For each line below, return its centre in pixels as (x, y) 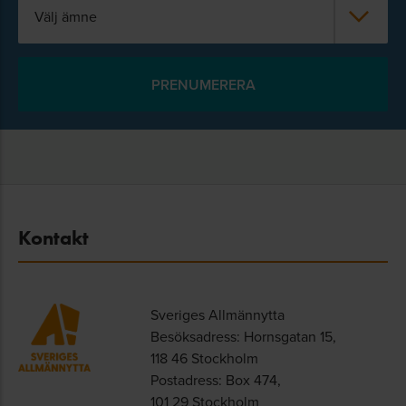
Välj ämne (66, 16)
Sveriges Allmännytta (217, 314)
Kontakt (53, 238)
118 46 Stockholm (204, 358)
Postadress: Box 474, (215, 380)
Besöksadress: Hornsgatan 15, (243, 336)
